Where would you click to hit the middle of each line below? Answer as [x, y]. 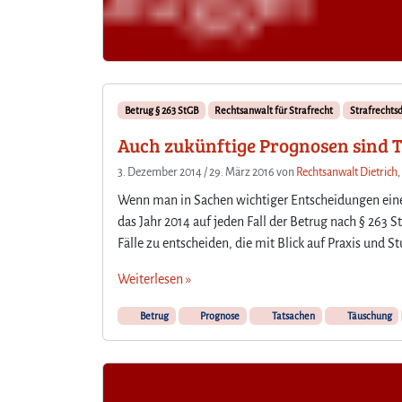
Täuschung [368, 315]
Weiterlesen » [154, 279]
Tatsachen [292, 315]
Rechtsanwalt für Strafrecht [274, 110]
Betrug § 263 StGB [161, 110]
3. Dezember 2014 [160, 172]
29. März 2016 [242, 172]
